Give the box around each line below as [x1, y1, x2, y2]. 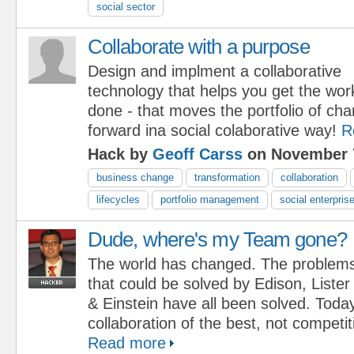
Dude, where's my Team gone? [88, 228, 347, 250]
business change [96, 171, 174, 183]
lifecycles [96, 193, 140, 205]
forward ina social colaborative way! [88, 121, 337, 139]
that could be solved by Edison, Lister [88, 274, 350, 292]
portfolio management [160, 193, 259, 205]
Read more [88, 333, 166, 352]
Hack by [88, 145, 153, 163]
